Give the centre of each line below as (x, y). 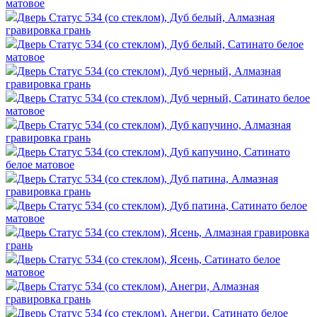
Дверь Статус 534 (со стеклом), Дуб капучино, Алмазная (154, 125)
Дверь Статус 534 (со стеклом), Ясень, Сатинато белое (149, 259)
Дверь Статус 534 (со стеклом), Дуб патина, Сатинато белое (162, 205)
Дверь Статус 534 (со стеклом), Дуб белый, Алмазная (146, 17)
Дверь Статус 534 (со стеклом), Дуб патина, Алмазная (148, 178)
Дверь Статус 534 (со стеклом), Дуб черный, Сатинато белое (163, 98)
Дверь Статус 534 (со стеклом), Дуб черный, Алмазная (149, 71)
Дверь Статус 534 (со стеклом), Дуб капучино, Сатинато (154, 151)
